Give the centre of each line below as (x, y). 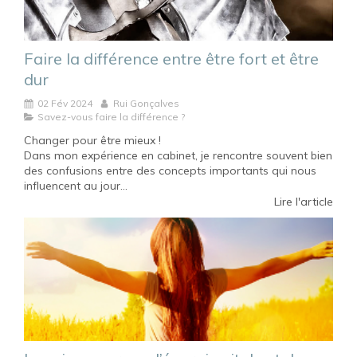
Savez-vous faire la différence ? (111, 117)
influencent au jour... (76, 186)
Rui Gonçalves (146, 104)
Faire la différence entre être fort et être (171, 59)
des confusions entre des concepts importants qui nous (170, 171)
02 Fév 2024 (65, 104)
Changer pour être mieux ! (92, 141)
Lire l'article (304, 202)
